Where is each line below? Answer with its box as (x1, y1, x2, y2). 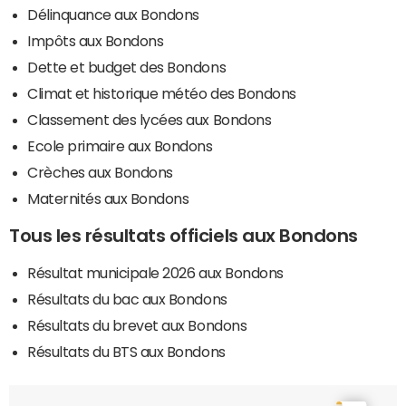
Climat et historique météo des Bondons (27, 86, 296, 101)
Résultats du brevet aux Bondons (27, 318, 247, 333)
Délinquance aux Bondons (27, 7, 199, 23)
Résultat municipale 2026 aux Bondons (27, 266, 284, 281)
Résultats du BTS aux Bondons (27, 344, 226, 360)
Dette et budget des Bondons (27, 60, 227, 75)
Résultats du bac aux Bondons (27, 292, 227, 307)
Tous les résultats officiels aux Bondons (9, 227, 358, 246)
